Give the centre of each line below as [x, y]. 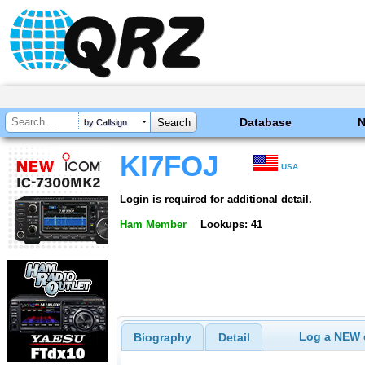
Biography [162, 338]
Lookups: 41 [231, 224]
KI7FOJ [169, 166]
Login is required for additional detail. [216, 199]
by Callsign [106, 123]
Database [266, 122]
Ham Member [153, 224]
